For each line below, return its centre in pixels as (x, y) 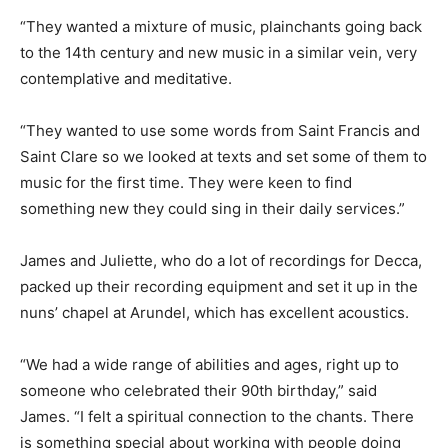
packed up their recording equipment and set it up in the (219, 287)
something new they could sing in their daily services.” (212, 209)
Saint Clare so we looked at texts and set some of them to (223, 157)
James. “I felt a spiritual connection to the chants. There (217, 417)
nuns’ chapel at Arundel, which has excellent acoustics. (214, 313)
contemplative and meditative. (126, 79)
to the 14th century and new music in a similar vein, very (218, 53)
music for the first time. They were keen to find (186, 183)
